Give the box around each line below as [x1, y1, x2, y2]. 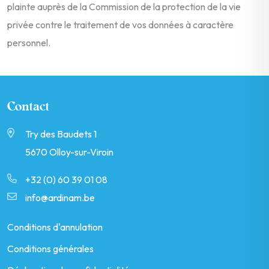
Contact [7, 101, 49, 113]
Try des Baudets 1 [25, 127, 97, 140]
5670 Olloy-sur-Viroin [25, 145, 113, 158]
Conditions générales [7, 243, 94, 255]
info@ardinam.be [25, 191, 95, 204]
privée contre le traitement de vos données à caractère [7, 18, 234, 31]
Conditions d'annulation [7, 220, 103, 233]
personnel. [7, 36, 50, 49]
